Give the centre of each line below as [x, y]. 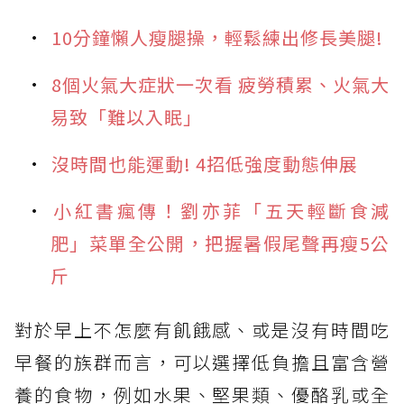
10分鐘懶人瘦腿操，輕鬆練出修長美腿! [217, 37]
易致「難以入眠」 [126, 116]
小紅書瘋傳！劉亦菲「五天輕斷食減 [220, 210]
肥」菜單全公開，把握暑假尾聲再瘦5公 [220, 243]
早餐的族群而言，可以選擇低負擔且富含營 [202, 362]
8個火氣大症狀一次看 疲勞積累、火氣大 [220, 84]
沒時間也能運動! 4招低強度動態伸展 [205, 163]
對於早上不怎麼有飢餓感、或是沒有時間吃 [202, 329]
